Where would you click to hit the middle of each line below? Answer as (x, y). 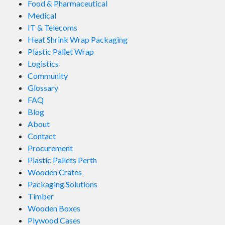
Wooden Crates (55, 172)
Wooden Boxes (54, 208)
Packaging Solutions (63, 184)
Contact (42, 136)
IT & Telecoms (52, 28)
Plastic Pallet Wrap (61, 52)
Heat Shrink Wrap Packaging (78, 40)
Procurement (50, 148)
